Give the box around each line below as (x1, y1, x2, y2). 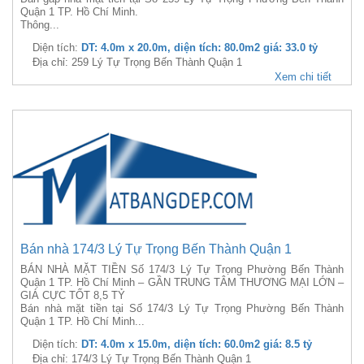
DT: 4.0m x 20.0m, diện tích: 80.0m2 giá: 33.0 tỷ (81, 41, 318, 54)
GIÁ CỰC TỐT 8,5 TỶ (20, 289, 125, 301)
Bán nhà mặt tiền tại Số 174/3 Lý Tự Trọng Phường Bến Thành (20, 302, 344, 314)
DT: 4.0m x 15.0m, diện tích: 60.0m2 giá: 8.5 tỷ (81, 338, 312, 350)
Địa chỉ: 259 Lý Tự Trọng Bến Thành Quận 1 (32, 56, 242, 68)
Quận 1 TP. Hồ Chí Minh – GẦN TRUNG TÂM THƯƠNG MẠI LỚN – (20, 276, 344, 288)
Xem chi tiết (275, 71, 331, 83)
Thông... (20, 19, 59, 31)
